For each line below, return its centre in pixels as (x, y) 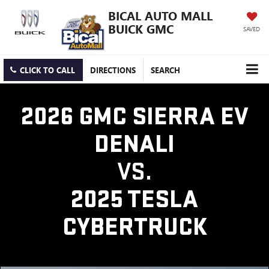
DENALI (134, 144)
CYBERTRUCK (134, 227)
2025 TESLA (134, 199)
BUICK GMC (141, 28)
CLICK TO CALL (47, 70)
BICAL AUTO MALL (160, 15)
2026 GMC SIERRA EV (134, 116)
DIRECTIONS (113, 70)
